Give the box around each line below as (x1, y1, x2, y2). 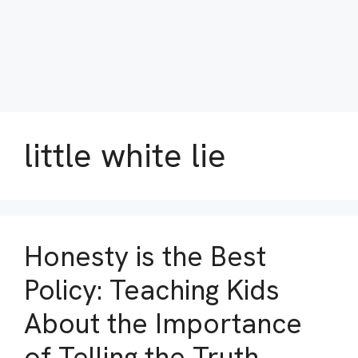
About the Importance (24, 305, 302, 342)
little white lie (24, 133, 226, 177)
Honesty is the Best (24, 238, 266, 275)
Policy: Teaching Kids (24, 272, 280, 308)
